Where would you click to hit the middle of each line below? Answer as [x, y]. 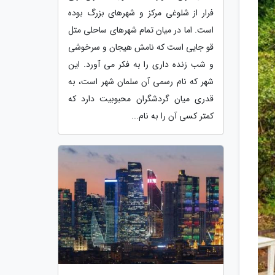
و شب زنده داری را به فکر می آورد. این [141, 64]
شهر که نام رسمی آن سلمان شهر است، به [141, 81]
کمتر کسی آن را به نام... [172, 116]
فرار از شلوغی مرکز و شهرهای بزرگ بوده [141, 13]
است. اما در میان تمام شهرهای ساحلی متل [141, 30]
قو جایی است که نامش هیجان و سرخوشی [141, 47]
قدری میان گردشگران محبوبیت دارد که [141, 99]
